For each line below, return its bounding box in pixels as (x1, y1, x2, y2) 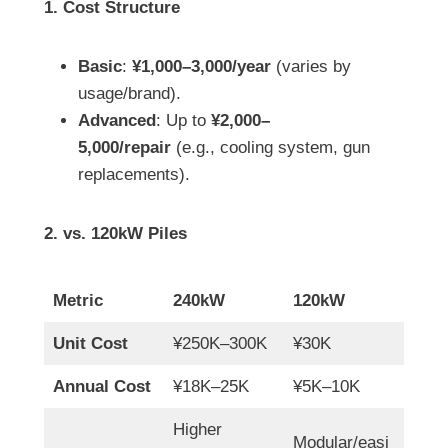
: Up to (156, 111, 211, 131)
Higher (172, 420, 222, 440)
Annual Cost (52, 377, 151, 397)
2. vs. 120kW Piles (44, 224, 187, 244)
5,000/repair (78, 138, 171, 158)
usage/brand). (78, 84, 181, 104)
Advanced (78, 111, 156, 131)
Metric (52, 291, 103, 311)
